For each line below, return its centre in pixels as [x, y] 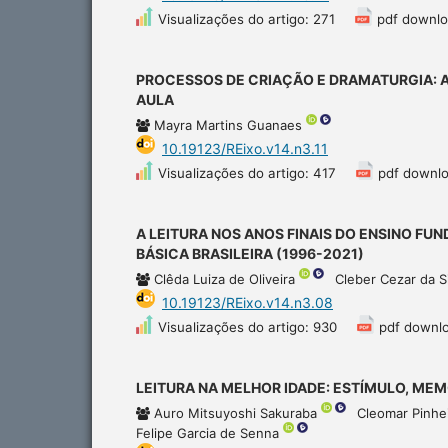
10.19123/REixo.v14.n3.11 [245, 148]
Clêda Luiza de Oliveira [226, 278]
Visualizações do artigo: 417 [247, 172]
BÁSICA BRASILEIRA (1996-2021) [250, 253]
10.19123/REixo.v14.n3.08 [247, 302]
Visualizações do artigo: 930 [247, 326]
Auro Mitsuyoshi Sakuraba [237, 412]
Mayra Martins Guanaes [230, 124]
